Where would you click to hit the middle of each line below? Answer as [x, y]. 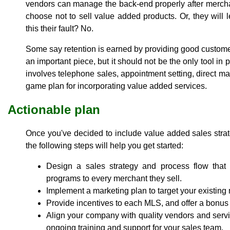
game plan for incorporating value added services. [116, 86]
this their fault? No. [60, 28]
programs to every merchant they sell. [114, 178]
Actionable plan [54, 109]
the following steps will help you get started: [104, 145]
